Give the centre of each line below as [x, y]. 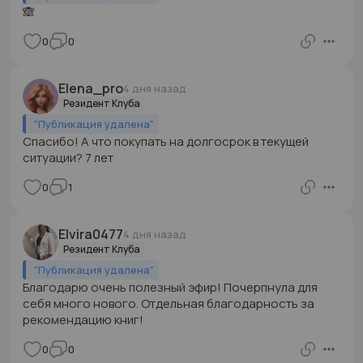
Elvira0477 [91, 234]
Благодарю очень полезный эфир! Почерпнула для [170, 287]
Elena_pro [91, 88]
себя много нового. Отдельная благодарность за [169, 303]
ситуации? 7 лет [68, 158]
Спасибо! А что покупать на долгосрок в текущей [166, 141]
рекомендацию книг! [83, 320]
